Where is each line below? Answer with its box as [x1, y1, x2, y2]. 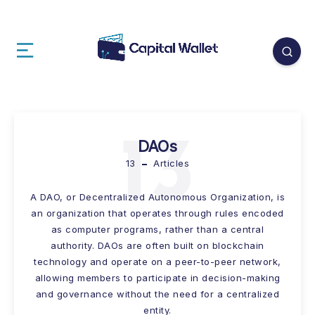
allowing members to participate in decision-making [34, 272, 281, 284]
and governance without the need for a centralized [35, 288, 280, 300]
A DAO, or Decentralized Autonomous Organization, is [30, 191, 285, 203]
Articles [150, 157, 190, 169]
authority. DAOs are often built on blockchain [51, 240, 264, 252]
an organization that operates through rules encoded [31, 207, 284, 219]
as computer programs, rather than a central [51, 224, 264, 236]
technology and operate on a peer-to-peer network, [34, 256, 281, 268]
